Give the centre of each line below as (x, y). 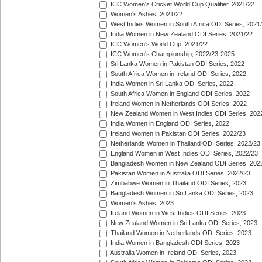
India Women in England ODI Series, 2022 (169, 124)
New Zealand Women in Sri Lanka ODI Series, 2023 (183, 223)
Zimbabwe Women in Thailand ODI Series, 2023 (177, 183)
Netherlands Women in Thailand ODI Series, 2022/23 (185, 144)
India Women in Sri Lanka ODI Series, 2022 (171, 84)
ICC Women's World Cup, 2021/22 (158, 44)
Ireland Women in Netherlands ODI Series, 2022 (178, 104)
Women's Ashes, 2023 (141, 203)
